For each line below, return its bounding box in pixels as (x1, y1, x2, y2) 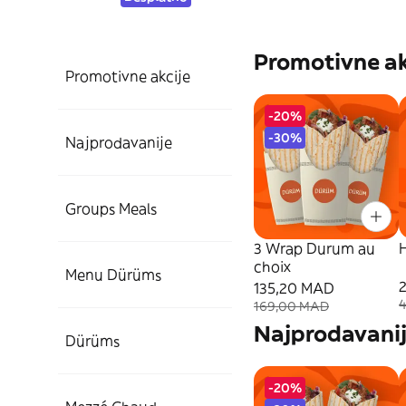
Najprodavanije (65, 133, 172, 151)
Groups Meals (65, 199, 157, 217)
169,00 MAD (254, 298, 329, 314)
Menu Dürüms (65, 266, 161, 284)
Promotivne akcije (65, 67, 190, 85)
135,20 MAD (254, 279, 334, 297)
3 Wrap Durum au (254, 239, 375, 257)
